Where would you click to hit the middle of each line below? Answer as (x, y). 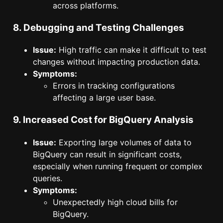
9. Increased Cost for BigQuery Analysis (103, 120)
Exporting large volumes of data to (124, 142)
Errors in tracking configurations (114, 86)
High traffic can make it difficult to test (131, 50)
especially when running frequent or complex (118, 166)
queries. (48, 178)
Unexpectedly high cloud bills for (115, 202)
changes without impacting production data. (116, 62)
